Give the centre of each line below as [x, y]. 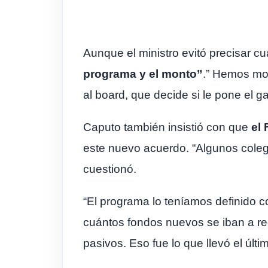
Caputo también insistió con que [167, 127]
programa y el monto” [143, 74]
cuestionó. [110, 169]
